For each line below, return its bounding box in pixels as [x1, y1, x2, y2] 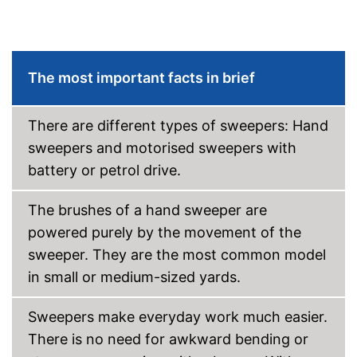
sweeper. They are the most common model [28, 245, 326, 263]
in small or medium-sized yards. [28, 268, 241, 285]
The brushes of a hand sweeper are [28, 201, 267, 218]
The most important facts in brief [28, 69, 255, 86]
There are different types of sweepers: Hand [28, 116, 328, 134]
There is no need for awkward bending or [28, 330, 308, 347]
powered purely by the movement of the [28, 223, 301, 241]
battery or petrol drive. [28, 161, 181, 178]
